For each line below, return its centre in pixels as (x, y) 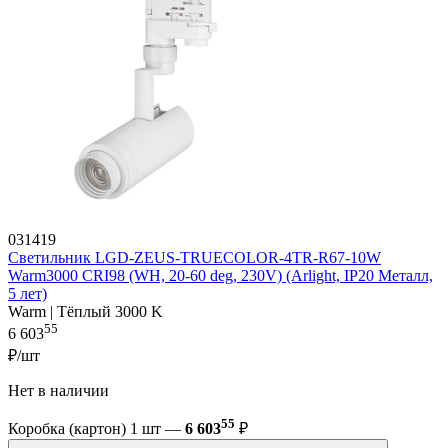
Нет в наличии (60, 390)
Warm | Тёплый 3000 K (85, 312)
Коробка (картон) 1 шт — (96, 429)
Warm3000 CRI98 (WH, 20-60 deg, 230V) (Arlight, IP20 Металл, (220, 276)
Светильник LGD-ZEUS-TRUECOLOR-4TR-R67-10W (194, 258)
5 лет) (27, 294)
